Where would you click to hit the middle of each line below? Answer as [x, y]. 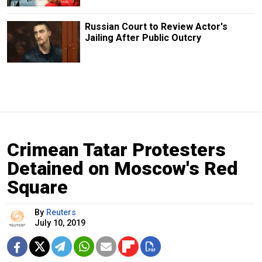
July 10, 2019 [60, 223]
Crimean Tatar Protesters [116, 149]
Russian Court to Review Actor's [156, 27]
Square [37, 187]
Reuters [61, 212]
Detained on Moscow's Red [123, 168]
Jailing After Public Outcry [143, 38]
